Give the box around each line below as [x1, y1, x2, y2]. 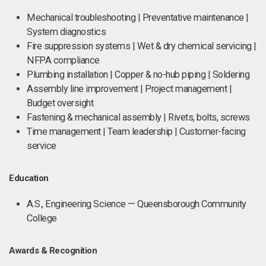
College [27, 213, 57, 224]
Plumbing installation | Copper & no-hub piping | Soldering [27, 69, 249, 80]
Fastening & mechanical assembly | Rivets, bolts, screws [27, 112, 250, 123]
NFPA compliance [27, 55, 100, 66]
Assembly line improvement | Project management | [27, 83, 232, 94]
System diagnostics [27, 26, 106, 37]
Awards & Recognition [9, 245, 97, 256]
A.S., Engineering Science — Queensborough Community [27, 198, 246, 210]
